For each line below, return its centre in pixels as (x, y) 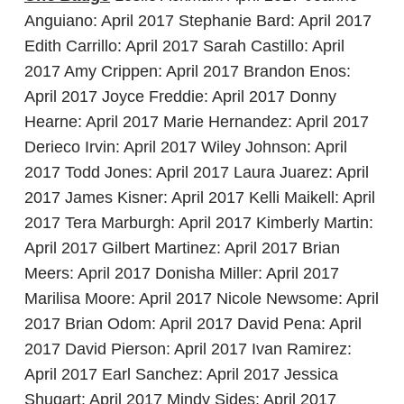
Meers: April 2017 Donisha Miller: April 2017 (182, 273)
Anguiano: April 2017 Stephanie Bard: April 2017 (198, 21)
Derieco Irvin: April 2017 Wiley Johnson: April (186, 147)
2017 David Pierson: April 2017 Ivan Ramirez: (188, 349)
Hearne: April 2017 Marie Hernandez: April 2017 (197, 122)
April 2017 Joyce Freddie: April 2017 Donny (180, 96)
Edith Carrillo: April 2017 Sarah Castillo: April (184, 46)
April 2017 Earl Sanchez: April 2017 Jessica (181, 374)
